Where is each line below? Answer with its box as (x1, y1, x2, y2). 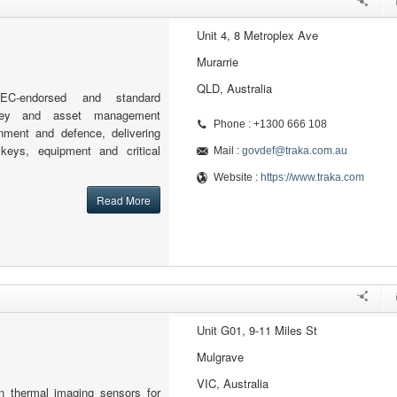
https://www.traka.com (260, 171, 364, 183)
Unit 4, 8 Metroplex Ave (196, 27, 318, 43)
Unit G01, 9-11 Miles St (196, 322, 317, 339)
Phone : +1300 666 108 (213, 118, 327, 130)
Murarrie (196, 53, 238, 70)
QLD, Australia (196, 80, 272, 97)
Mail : (213, 144, 242, 157)
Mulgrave (196, 348, 244, 365)
